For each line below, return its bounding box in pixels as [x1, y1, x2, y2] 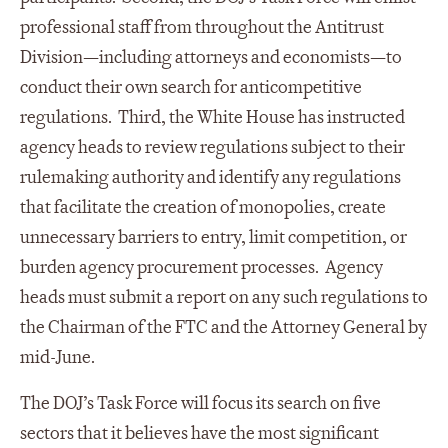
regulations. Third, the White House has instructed [20, 105, 405, 129]
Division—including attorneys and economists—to [20, 45, 402, 69]
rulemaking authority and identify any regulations [20, 165, 401, 189]
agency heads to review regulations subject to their [20, 135, 405, 159]
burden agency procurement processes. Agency [20, 255, 383, 279]
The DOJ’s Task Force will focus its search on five [20, 391, 381, 415]
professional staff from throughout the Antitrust [20, 15, 384, 39]
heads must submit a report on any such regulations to [20, 285, 428, 309]
